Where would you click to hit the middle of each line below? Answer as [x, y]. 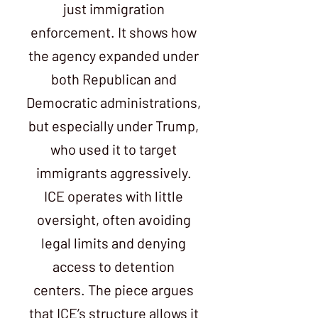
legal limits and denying [114, 243]
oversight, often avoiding [114, 219]
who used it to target [114, 149]
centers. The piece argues [114, 290]
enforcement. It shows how [114, 32]
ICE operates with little [114, 196]
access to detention [114, 266]
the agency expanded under [114, 55]
